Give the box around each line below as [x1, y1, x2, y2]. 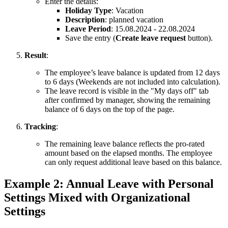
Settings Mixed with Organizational [4, 191, 190, 205]
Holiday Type [65, 6, 111, 15]
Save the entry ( [65, 34, 116, 43]
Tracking [24, 122, 56, 131]
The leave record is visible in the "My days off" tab [45, 87, 209, 96]
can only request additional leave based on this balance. [45, 158, 222, 167]
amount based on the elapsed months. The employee [45, 149, 212, 158]
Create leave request [116, 34, 186, 43]
